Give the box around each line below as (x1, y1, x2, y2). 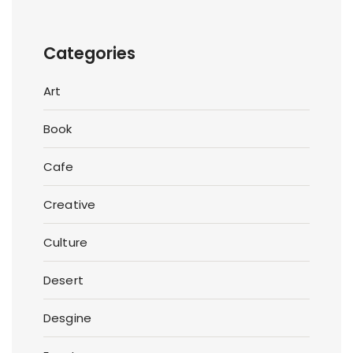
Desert (43, 271, 84, 288)
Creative (43, 195, 96, 213)
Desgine (43, 309, 92, 326)
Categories (43, 41, 136, 65)
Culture (43, 233, 88, 251)
